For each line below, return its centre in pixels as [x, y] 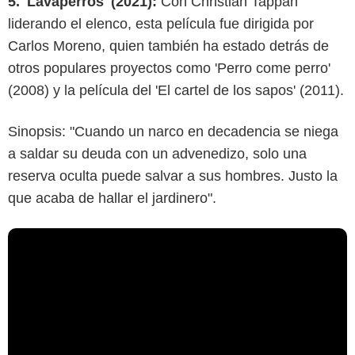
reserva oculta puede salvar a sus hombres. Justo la [173, 176]
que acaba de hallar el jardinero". [112, 198]
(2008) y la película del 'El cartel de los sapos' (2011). [176, 90]
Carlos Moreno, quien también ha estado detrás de [168, 46]
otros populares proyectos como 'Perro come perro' [169, 68]
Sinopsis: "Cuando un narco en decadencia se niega [173, 131]
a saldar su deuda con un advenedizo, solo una [157, 153]
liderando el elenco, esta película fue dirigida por [161, 23]
